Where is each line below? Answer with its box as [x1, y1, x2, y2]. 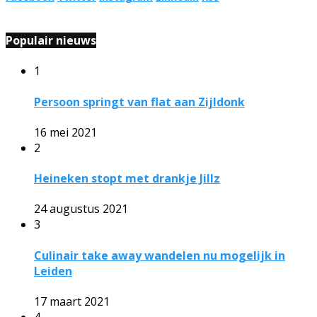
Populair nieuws [6, 33, 96, 49]
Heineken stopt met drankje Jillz [34, 171, 220, 187]
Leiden [34, 263, 72, 279]
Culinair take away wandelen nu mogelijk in [34, 247, 285, 263]
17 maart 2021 [34, 294, 110, 309]
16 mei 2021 [34, 124, 97, 140]
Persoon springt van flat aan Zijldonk [34, 93, 245, 110]
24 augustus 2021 [34, 201, 128, 217]
